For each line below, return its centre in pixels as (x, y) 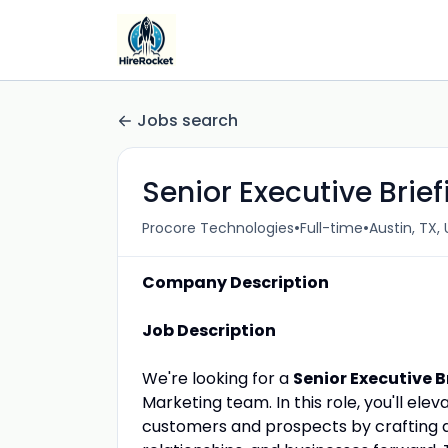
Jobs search (187, 120)
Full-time (331, 227)
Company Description (235, 282)
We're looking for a (217, 378)
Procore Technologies (218, 227)
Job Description (209, 330)
